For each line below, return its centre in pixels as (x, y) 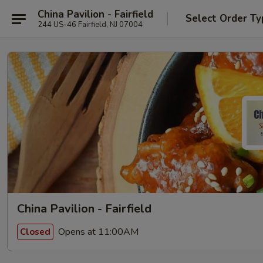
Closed (35, 232)
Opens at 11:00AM (97, 232)
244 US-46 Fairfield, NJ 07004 (90, 24)
